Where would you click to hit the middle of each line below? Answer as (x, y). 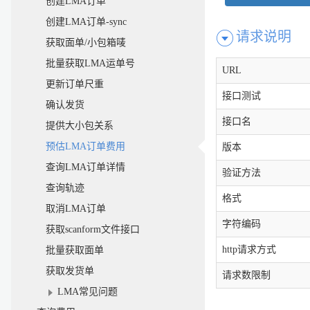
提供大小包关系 (80, 126)
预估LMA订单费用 (85, 146)
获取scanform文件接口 (93, 229)
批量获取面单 (75, 250)
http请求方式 (249, 250)
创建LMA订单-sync (86, 22)
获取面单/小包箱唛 (86, 43)
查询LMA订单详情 (85, 167)
